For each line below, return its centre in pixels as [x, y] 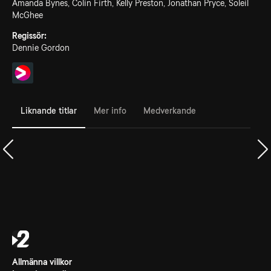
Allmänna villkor [42, 262]
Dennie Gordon [41, 48]
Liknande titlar [49, 110]
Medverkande [170, 110]
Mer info [110, 110]
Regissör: [29, 36]
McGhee [28, 15]
